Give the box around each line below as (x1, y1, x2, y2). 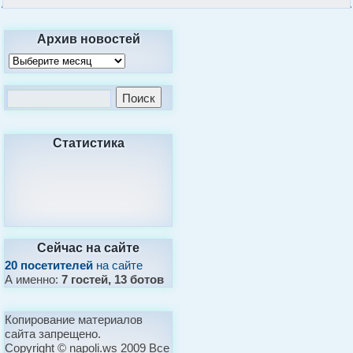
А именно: (5, 272, 62, 286)
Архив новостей (36, 28, 140, 47)
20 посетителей (5, 258, 94, 272)
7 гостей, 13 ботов (61, 272, 165, 286)
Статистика (52, 132, 124, 151)
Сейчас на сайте (37, 237, 140, 256)
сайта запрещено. (5, 326, 102, 340)
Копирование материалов (5, 312, 143, 326)
